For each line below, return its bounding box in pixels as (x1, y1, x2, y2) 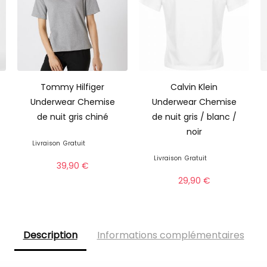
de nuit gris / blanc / (151, 110, 237, 123)
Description (23, 228, 77, 242)
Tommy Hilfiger (41, 80, 105, 93)
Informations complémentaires (97, 228, 244, 242)
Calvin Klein (170, 80, 218, 93)
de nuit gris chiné (36, 110, 108, 123)
